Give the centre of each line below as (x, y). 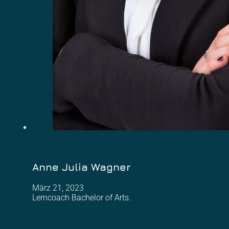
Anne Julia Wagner (82, 167)
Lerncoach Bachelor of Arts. (82, 198)
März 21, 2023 (58, 188)
